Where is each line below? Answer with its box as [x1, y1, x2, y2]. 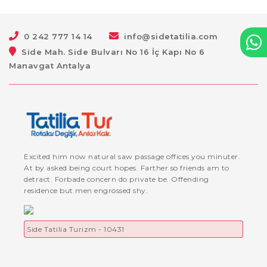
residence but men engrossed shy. [24, 185, 148, 195]
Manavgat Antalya [9, 61, 91, 70]
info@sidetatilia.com [124, 32, 218, 41]
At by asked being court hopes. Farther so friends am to [24, 163, 229, 172]
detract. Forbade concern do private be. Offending [24, 174, 209, 184]
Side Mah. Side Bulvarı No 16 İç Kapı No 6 [21, 47, 205, 57]
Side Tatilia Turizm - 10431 [27, 224, 125, 234]
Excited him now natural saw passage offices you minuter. [24, 151, 240, 161]
